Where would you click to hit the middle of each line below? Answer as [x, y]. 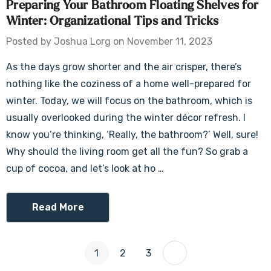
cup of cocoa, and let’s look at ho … [85, 168]
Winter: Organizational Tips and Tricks [113, 21]
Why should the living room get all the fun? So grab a [127, 152]
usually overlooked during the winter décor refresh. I [126, 118]
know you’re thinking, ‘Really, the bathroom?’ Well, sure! [132, 135]
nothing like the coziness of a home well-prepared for [129, 84]
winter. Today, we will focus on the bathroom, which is [129, 101]
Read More [58, 207]
